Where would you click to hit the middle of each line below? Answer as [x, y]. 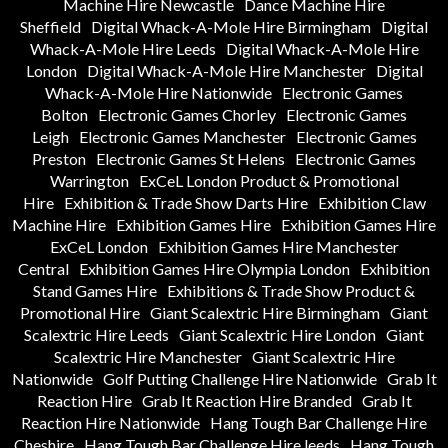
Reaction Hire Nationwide [110, 423]
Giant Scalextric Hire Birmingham [265, 313]
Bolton [64, 115]
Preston [59, 159]
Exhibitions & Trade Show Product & [291, 291]
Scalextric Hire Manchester [147, 357]
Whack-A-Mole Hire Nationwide [158, 93]
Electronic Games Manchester [182, 137]
